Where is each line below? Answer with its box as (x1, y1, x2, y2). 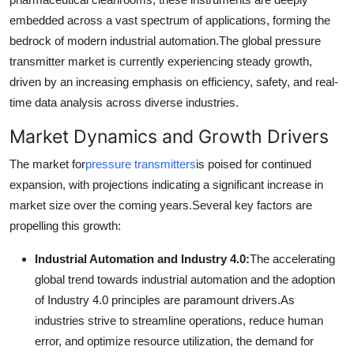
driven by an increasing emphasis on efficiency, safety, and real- (9, 74, 338, 88)
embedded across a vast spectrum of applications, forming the (9, 13, 330, 27)
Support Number (12, 6, 112, 21)
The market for (9, 156, 85, 171)
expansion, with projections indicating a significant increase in (9, 177, 323, 191)
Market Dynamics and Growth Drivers (9, 124, 329, 148)
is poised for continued (196, 156, 311, 171)
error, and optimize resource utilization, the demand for (35, 333, 314, 348)
